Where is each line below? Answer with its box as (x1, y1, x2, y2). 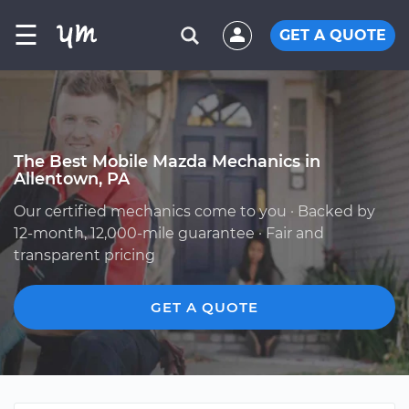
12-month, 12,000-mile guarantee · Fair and (14, 225, 324, 242)
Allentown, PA (14, 169, 130, 188)
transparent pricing (14, 246, 155, 264)
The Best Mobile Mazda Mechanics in (14, 152, 320, 171)
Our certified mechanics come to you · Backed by (14, 203, 375, 220)
